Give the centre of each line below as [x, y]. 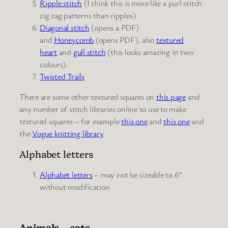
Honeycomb [74, 39]
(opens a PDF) [114, 27]
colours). [54, 64]
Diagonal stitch [65, 27]
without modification [75, 187]
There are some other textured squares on [88, 96]
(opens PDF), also [125, 39]
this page [171, 96]
